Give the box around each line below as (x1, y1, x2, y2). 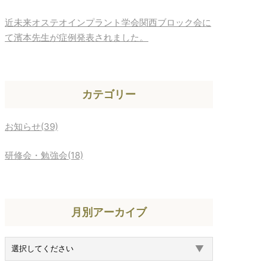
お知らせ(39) (5, 121, 58, 132)
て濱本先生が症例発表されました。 (5, 32, 148, 43)
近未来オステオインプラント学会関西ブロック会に (5, 17, 211, 28)
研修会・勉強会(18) (5, 149, 83, 161)
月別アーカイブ (71, 206, 147, 218)
